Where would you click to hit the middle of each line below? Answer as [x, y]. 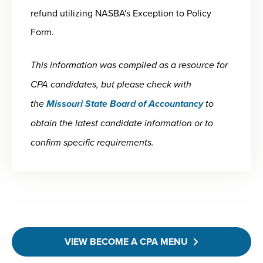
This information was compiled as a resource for [129, 65]
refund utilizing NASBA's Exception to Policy [121, 13]
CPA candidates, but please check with [111, 85]
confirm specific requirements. [92, 143]
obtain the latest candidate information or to [122, 123]
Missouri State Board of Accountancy [125, 104]
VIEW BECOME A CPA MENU [126, 242]
